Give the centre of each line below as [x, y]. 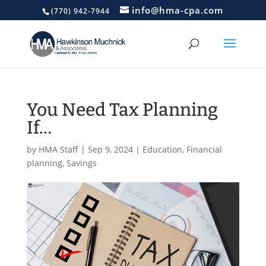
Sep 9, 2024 [110, 149]
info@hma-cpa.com [178, 10]
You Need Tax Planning [122, 110]
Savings [81, 163]
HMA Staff [58, 149]
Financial [204, 149]
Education [162, 149]
